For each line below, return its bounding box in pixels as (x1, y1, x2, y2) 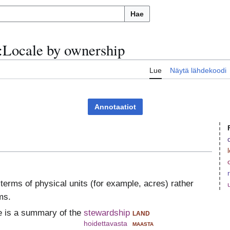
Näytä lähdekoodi (170, 66, 226, 75)
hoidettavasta (83, 219, 127, 228)
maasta (132, 219, 154, 228)
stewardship (83, 208, 130, 218)
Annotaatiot (94, 103, 136, 111)
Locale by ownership (3, 40, 125, 60)
